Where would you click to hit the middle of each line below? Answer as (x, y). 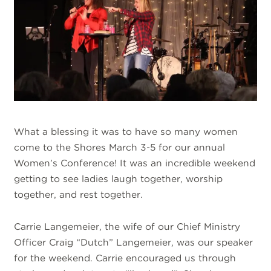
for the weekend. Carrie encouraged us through (125, 258)
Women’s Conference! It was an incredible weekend (135, 163)
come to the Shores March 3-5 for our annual (120, 148)
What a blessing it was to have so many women (126, 132)
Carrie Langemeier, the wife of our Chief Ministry (127, 226)
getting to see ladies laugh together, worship (119, 179)
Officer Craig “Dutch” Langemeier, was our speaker (134, 242)
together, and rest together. (79, 195)
